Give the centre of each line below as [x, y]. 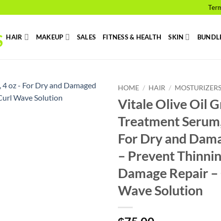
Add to [84, 112]
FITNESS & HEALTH [132, 37]
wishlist [84, 121]
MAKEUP [50, 37]
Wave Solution [160, 190]
